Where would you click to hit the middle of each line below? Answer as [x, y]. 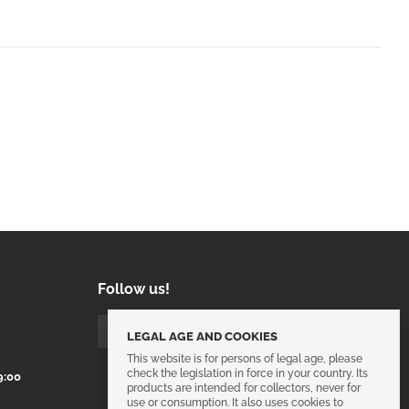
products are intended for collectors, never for [244, 388]
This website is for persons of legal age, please [245, 359]
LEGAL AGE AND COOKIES [202, 336]
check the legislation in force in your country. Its [247, 373]
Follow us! [133, 289]
